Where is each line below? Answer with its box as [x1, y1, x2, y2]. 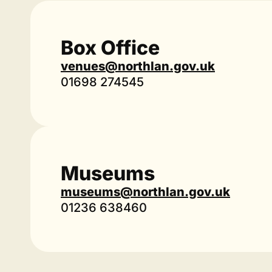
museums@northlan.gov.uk [61, 185, 230, 199]
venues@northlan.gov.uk [61, 59, 215, 73]
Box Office [61, 36, 160, 59]
